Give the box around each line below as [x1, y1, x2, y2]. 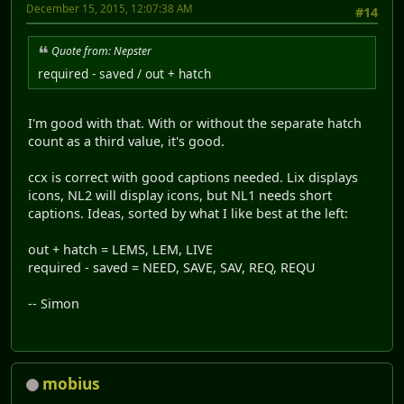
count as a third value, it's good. [28, 132, 225, 150]
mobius [42, 373, 100, 395]
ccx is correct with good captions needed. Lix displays [28, 168, 358, 186]
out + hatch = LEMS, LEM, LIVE [28, 240, 213, 258]
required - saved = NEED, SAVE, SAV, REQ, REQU [28, 258, 316, 276]
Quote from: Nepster [51, 42, 151, 59]
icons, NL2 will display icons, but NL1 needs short [28, 186, 332, 204]
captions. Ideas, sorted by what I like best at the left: [28, 204, 348, 222]
